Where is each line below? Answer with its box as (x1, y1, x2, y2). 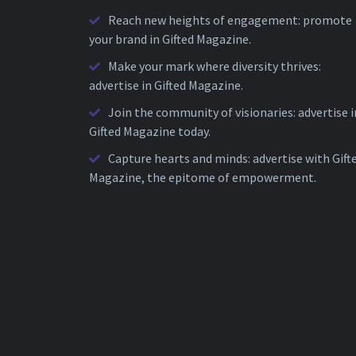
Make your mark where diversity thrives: (108, 57, 321, 74)
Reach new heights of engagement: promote (108, 11, 352, 28)
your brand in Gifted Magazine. (89, 30, 251, 47)
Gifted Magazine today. (89, 122, 211, 139)
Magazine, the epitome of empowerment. (89, 168, 316, 185)
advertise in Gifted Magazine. (89, 76, 243, 93)
